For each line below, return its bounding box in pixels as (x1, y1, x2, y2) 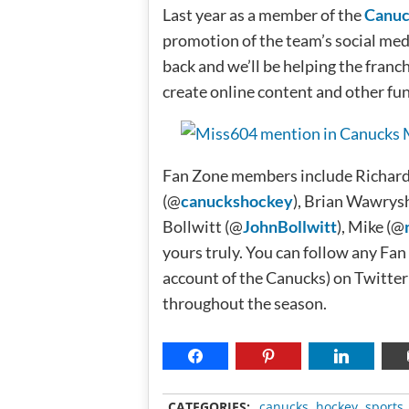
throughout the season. (163, 293, 327, 313)
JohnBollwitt (243, 216, 337, 236)
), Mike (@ (337, 216, 404, 236)
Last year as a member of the (163, 5, 364, 25)
